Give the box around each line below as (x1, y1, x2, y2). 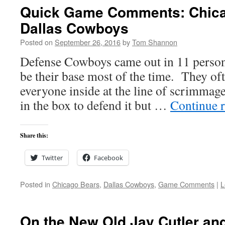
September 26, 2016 (55, 37, 121, 47)
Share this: (20, 131, 48, 140)
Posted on (20, 37, 53, 47)
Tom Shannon (132, 37, 177, 47)
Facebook (94, 153, 123, 162)
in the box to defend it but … (20, 96, 170, 114)
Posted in (20, 179, 50, 189)
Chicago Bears (52, 179, 99, 189)
